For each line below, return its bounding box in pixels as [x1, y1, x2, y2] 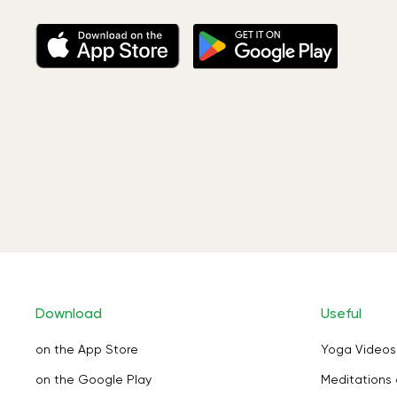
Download [35, 305, 102, 322]
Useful [321, 305, 362, 322]
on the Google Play [35, 372, 152, 386]
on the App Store [35, 342, 138, 356]
